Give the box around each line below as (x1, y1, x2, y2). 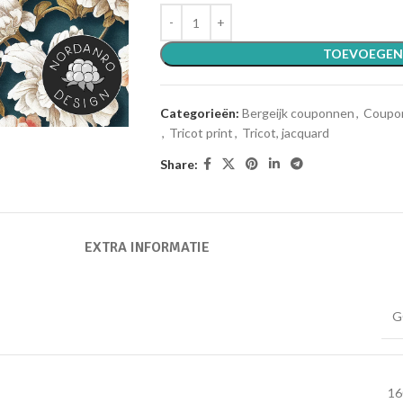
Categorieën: (159, 105, 239, 121)
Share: (159, 156, 198, 172)
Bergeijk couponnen (241, 105, 354, 121)
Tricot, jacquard (241, 125, 329, 140)
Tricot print (168, 125, 233, 140)
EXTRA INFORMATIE (84, 238, 210, 256)
